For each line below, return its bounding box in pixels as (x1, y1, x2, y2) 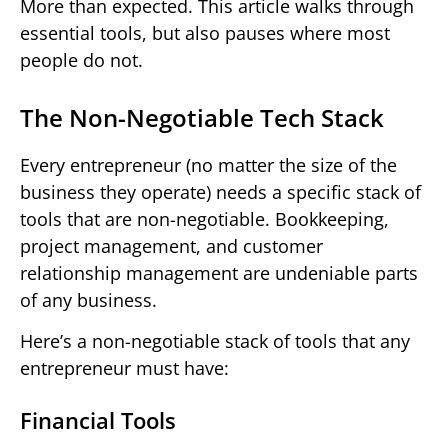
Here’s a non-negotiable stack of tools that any (20, 329, 410, 354)
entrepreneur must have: (20, 356, 229, 381)
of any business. (20, 287, 157, 312)
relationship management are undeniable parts (20, 260, 418, 285)
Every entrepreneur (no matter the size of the (20, 152, 397, 177)
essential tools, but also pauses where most (20, 20, 390, 45)
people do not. (20, 47, 143, 72)
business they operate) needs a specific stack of (20, 179, 421, 204)
